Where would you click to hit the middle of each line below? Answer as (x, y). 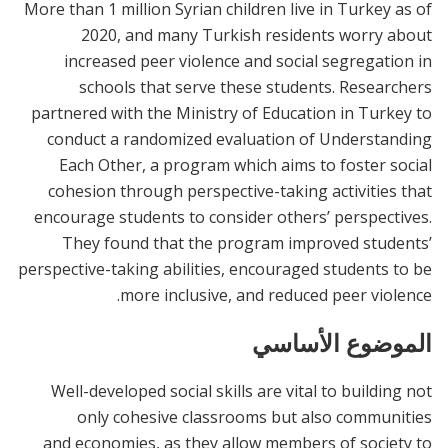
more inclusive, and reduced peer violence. (276, 295)
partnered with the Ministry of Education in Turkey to (231, 113)
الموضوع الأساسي (342, 342)
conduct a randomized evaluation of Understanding (239, 139)
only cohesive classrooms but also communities (254, 416)
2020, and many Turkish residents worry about (256, 35)
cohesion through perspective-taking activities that (240, 191)
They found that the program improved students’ (247, 243)
